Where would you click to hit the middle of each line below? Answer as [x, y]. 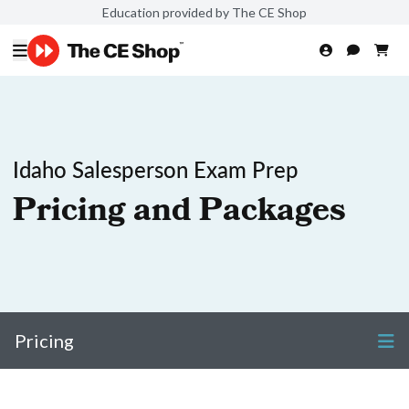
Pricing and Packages [179, 214]
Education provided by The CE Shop [204, 12]
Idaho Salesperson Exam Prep [156, 169]
